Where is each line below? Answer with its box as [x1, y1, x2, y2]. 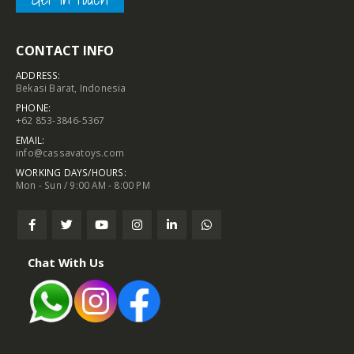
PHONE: [16, 100, 51, 114]
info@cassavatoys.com [16, 145, 124, 159]
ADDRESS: [16, 68, 61, 81]
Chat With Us [28, 254, 104, 270]
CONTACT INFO [16, 41, 114, 59]
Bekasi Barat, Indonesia [16, 81, 126, 94]
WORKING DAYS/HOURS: [16, 165, 126, 179]
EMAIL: [16, 133, 45, 146]
